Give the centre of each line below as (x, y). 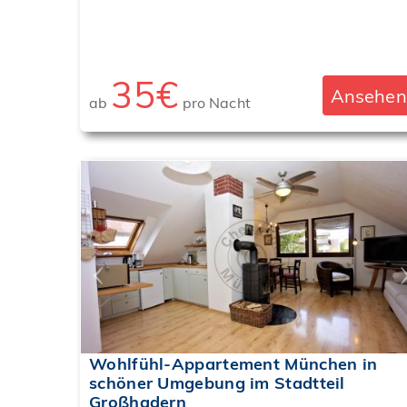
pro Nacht (214, 103)
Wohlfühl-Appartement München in (233, 364)
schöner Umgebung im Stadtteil (217, 383)
